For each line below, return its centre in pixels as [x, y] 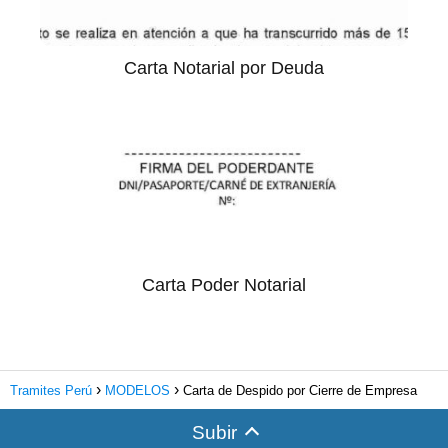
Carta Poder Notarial [224, 284]
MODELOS [137, 390]
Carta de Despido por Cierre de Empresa [300, 390]
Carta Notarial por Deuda [224, 67]
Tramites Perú [51, 390]
